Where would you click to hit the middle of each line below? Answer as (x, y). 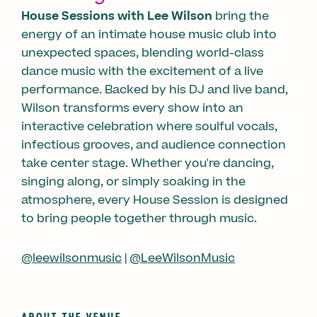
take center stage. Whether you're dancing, (148, 163)
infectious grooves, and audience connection (154, 145)
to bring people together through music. (139, 218)
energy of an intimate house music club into (149, 34)
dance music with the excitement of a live (142, 71)
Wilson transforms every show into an (132, 108)
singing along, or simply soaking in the (133, 181)
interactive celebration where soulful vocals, (149, 126)
